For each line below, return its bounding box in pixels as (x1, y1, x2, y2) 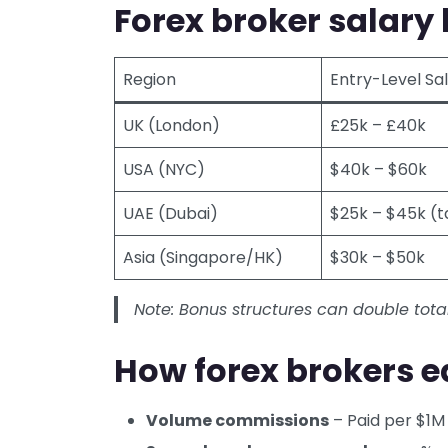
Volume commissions (146, 409, 329, 433)
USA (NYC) (123, 158, 205, 182)
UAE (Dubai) (123, 202, 218, 226)
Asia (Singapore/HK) (123, 246, 283, 270)
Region (123, 68, 176, 92)
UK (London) (123, 114, 220, 138)
